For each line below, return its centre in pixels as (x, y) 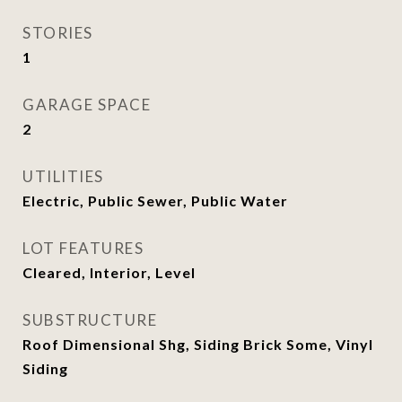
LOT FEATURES (83, 248)
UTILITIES (63, 176)
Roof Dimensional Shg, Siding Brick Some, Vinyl (198, 344)
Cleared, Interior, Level (109, 272)
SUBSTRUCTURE (90, 320)
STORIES (58, 33)
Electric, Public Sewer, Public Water (155, 201)
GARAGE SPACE (87, 105)
